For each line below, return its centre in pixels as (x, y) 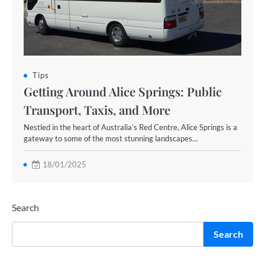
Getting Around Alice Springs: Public (123, 91)
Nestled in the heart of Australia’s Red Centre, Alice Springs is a (130, 127)
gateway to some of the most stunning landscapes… (111, 138)
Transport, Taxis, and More (97, 110)
